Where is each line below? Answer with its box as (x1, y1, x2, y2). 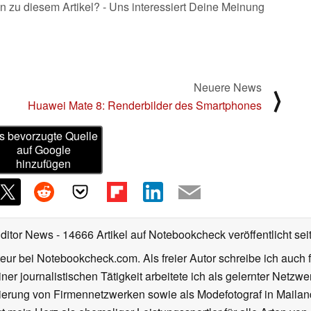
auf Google (16, 142, 71, 158)
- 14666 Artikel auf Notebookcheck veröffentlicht (56, 226, 292, 243)
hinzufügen (16, 155, 72, 172)
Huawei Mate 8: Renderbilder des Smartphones (28, 96, 262, 113)
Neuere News (194, 78, 262, 95)
